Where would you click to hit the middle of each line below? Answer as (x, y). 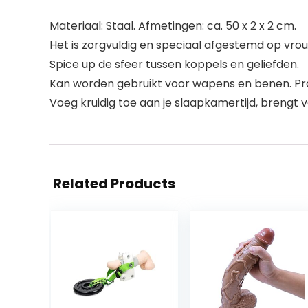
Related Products (114, 183)
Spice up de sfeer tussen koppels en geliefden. (174, 64)
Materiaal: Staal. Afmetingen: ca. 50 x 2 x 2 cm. (173, 25)
